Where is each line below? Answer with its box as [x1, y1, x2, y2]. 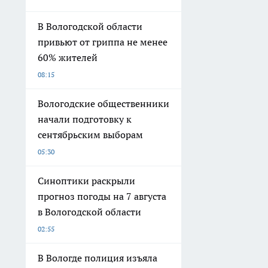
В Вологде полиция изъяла [38, 252, 157, 264]
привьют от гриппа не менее [38, 36, 167, 48]
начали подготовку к [38, 113, 132, 126]
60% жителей [38, 51, 98, 64]
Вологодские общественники [38, 98, 169, 110]
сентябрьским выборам [38, 129, 143, 141]
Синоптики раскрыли [38, 175, 135, 187]
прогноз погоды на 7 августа [38, 190, 166, 203]
